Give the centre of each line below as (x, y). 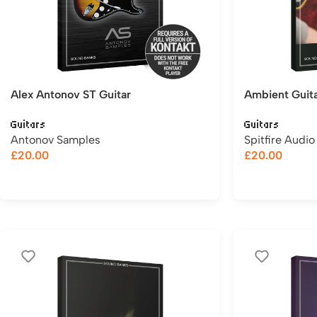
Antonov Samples (56, 140)
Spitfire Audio (279, 140)
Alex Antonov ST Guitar (71, 94)
